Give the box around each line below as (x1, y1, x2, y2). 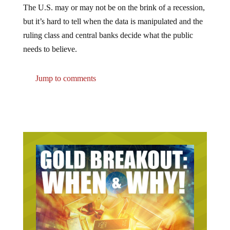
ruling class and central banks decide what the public (23, 22, 193, 31)
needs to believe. (23, 36, 77, 45)
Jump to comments (33, 65, 96, 74)
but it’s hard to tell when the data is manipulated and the (23, 8, 203, 17)
